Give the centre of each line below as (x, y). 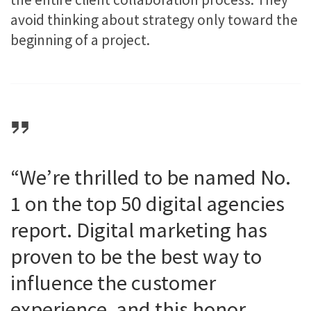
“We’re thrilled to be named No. (151, 177)
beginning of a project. (80, 40)
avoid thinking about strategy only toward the (154, 19)
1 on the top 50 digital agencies (148, 204)
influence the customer (113, 283)
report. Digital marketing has (139, 230)
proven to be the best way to (136, 257)
